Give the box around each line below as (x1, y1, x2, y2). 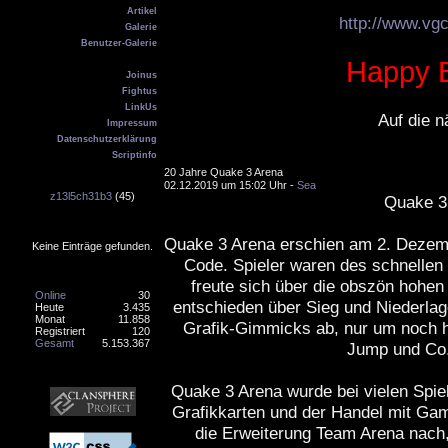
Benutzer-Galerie (81, 38, 157, 48)
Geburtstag (62, 165, 123, 177)
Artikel (127, 6, 157, 16)
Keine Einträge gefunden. (32, 240, 153, 252)
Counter (71, 265, 114, 277)
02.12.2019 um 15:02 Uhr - (164, 179, 297, 191)
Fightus (122, 86, 157, 96)
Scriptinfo (112, 150, 157, 160)
